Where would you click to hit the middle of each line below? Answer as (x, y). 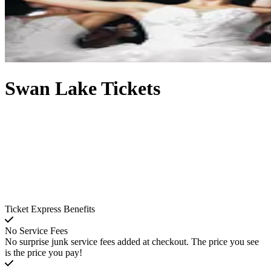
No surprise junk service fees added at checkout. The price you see (132, 242)
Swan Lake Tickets (83, 89)
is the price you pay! (44, 253)
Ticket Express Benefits (50, 209)
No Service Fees (36, 231)
